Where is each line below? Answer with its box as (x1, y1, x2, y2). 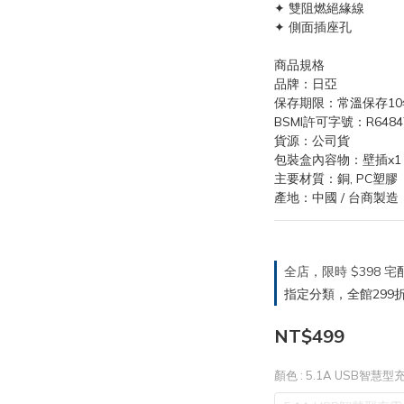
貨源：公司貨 (273, 133, 350, 149)
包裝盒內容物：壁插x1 (273, 151, 401, 168)
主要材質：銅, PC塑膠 (273, 170, 398, 187)
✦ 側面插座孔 (273, 19, 352, 35)
